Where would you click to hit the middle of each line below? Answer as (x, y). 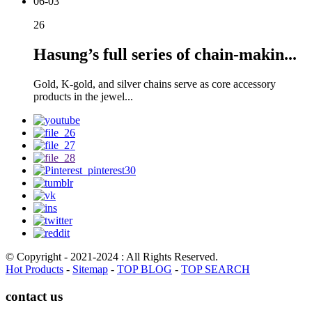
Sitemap (90, 269)
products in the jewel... (83, 96)
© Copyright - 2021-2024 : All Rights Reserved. (112, 256)
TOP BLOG (145, 269)
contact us (34, 296)
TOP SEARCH (216, 269)
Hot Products (34, 269)
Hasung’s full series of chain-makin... (165, 54)
